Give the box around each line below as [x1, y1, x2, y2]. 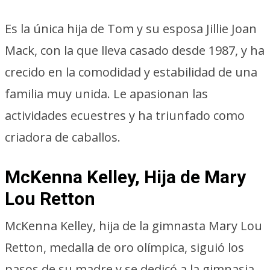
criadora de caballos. [5, 129, 121, 145]
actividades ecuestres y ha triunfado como [5, 107, 245, 124]
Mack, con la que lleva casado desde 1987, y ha [5, 42, 265, 58]
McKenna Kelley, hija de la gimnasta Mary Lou [5, 218, 262, 234]
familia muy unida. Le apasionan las [5, 86, 208, 102]
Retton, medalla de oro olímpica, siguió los [5, 239, 244, 256]
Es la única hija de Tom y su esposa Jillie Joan [5, 20, 257, 37]
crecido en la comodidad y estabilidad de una [5, 64, 257, 80]
